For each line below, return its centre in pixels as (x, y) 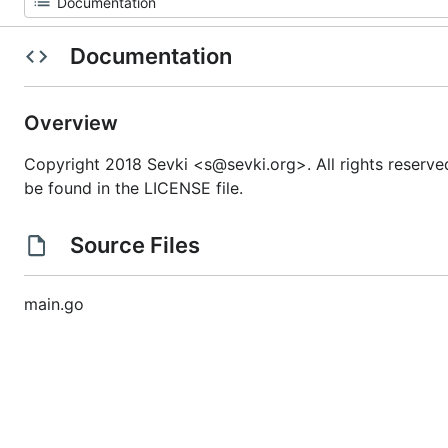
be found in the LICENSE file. (133, 188)
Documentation (150, 56)
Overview (73, 123)
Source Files (134, 245)
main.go (54, 304)
